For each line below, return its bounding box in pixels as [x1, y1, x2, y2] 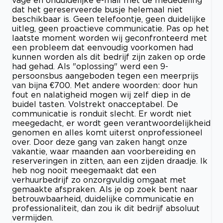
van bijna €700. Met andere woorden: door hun [12, 80, 198, 90]
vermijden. [12, 213, 53, 222]
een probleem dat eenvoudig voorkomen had [12, 42, 193, 52]
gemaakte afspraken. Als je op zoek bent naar [12, 184, 198, 194]
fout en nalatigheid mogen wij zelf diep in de [12, 90, 191, 99]
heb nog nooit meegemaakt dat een [12, 165, 156, 175]
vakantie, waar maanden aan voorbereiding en [12, 146, 196, 156]
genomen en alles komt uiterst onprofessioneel [12, 127, 203, 137]
